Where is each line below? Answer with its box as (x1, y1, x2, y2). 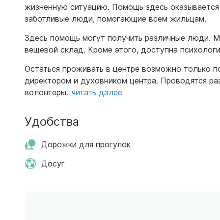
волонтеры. (25, 87, 68, 98)
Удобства (25, 113, 79, 129)
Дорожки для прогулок (41, 139, 131, 150)
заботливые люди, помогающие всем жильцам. (25, 13, 206, 24)
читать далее (72, 87, 122, 98)
